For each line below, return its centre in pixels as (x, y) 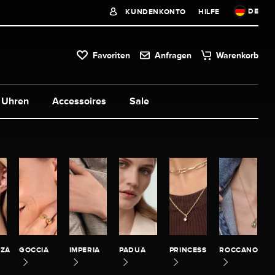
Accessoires (79, 101)
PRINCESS (188, 250)
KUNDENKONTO (154, 12)
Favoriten (112, 55)
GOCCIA (34, 250)
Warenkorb (238, 55)
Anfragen (173, 55)
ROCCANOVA (244, 250)
